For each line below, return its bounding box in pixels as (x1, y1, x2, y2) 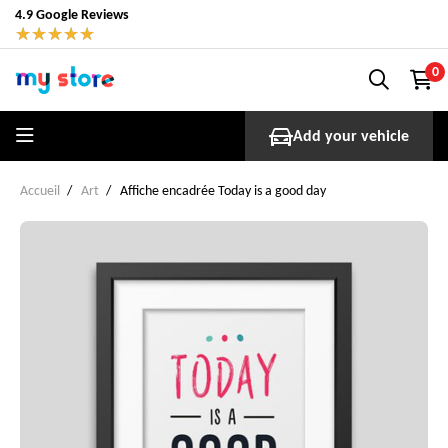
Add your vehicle (293, 126, 409, 145)
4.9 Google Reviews (15, 6, 129, 23)
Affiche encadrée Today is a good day (120, 182, 326, 199)
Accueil (20, 182, 60, 199)
